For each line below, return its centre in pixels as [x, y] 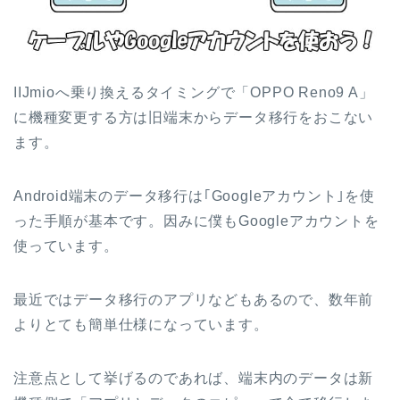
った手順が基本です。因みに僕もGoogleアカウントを [196, 221]
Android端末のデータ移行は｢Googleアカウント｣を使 [194, 196]
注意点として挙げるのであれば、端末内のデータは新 [194, 379]
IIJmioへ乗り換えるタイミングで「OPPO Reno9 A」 [194, 93]
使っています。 [66, 246]
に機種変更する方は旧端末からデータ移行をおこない [194, 118]
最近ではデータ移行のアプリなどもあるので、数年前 [194, 300]
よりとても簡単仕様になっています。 [141, 325]
